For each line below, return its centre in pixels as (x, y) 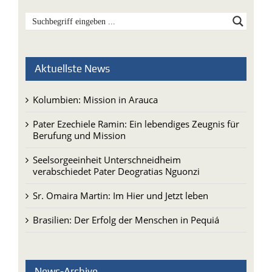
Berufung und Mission (79, 126)
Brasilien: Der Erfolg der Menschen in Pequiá (126, 210)
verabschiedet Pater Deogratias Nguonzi (116, 162)
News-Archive (66, 262)
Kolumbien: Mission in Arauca (95, 90)
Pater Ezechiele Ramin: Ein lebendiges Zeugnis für (136, 114)
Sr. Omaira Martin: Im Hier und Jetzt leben (120, 186)
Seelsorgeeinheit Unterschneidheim (107, 150)
